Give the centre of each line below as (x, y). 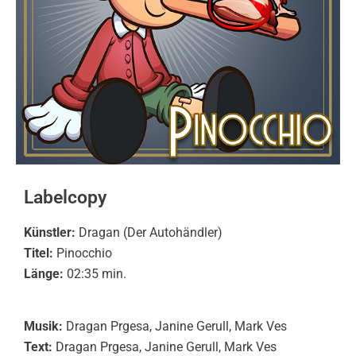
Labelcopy (65, 197)
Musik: (43, 326)
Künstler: (50, 232)
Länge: (45, 274)
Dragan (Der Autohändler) (149, 232)
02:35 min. (97, 274)
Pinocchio (83, 253)
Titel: (39, 253)
